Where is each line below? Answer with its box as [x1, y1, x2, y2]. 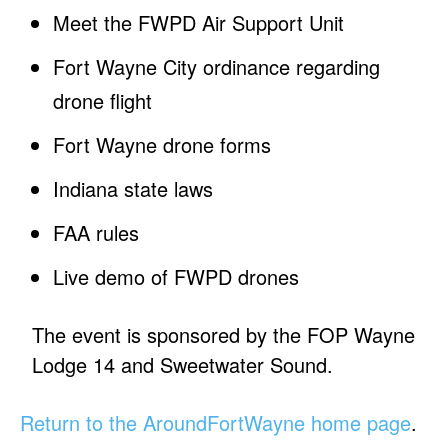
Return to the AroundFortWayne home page [20, 408, 411, 438]
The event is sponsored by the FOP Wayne [32, 320, 416, 350]
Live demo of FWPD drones [53, 262, 300, 292]
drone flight [53, 86, 153, 116]
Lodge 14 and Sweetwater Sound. [32, 350, 334, 380]
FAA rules [53, 218, 140, 248]
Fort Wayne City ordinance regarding [53, 52, 381, 82]
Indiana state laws [53, 174, 214, 204]
